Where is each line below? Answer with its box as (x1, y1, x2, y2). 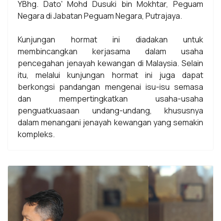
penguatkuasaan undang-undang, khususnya (18, 105, 203, 116)
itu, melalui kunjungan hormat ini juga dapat (18, 69, 203, 80)
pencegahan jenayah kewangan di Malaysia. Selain (18, 57, 203, 69)
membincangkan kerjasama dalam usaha (18, 45, 203, 57)
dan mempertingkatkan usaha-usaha (18, 93, 203, 104)
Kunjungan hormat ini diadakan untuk (18, 34, 203, 45)
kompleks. (18, 128, 55, 140)
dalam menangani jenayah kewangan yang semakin (18, 116, 203, 128)
